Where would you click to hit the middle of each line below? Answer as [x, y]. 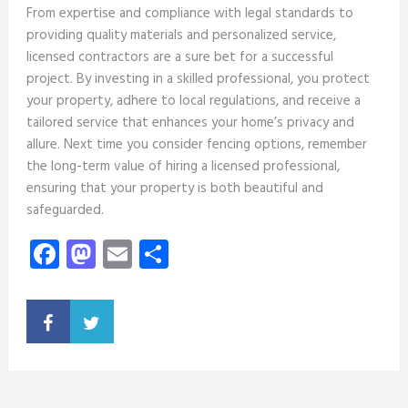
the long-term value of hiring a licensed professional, [183, 166]
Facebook [117, 253]
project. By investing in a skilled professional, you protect [198, 79]
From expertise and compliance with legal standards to [189, 13]
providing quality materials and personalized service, [181, 35]
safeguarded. [65, 210]
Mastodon [157, 253]
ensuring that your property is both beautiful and [174, 188]
